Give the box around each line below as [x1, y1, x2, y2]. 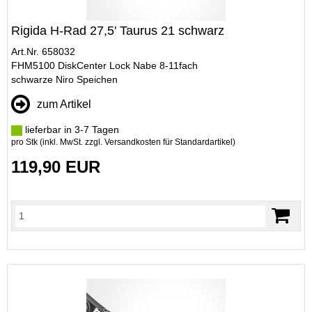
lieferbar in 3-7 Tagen [22, 124, 119, 135]
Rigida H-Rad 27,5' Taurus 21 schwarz [11, 24, 224, 38]
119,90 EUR [11, 157, 100, 176]
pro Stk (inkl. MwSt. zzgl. [11, 137, 104, 147]
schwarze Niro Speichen [11, 74, 118, 85]
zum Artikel [37, 98, 91, 110]
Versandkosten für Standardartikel [104, 137, 233, 147]
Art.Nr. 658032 [11, 46, 75, 57]
